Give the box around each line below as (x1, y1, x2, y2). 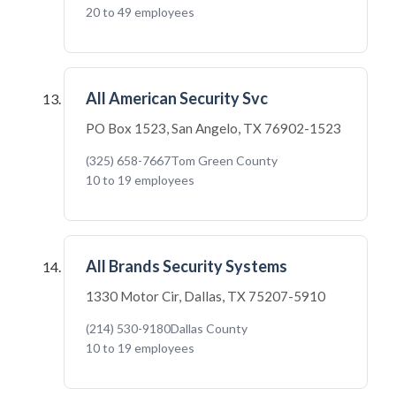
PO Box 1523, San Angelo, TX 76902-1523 (86, 120, 341, 136)
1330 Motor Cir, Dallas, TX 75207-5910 (86, 288, 325, 304)
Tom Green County (171, 153, 278, 168)
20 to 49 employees (86, 4, 194, 19)
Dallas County (171, 321, 247, 336)
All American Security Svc (86, 88, 268, 108)
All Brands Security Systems (86, 256, 287, 276)
